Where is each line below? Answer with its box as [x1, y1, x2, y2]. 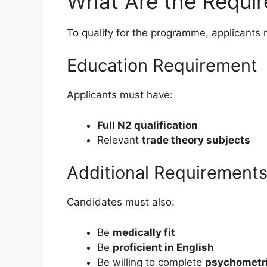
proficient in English [113, 241, 214, 253]
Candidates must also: [67, 196, 175, 209]
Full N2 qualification [97, 119, 198, 131]
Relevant [97, 133, 142, 146]
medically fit [113, 226, 175, 238]
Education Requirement [67, 55, 257, 76]
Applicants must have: [67, 89, 173, 101]
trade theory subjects [142, 133, 250, 146]
